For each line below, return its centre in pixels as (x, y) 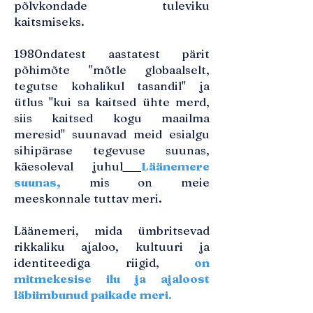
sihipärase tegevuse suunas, (112, 150)
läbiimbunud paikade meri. (93, 294)
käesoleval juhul (68, 166)
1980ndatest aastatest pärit (112, 53)
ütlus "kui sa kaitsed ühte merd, (112, 102)
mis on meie (135, 182)
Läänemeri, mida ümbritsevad (112, 230)
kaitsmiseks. (49, 21)
